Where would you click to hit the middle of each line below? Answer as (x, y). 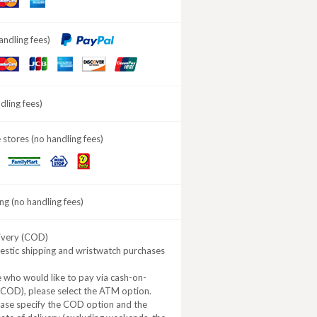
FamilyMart (31, 163)
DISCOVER (105, 63)
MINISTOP (72, 162)
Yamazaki (97, 173)
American (76, 63)
